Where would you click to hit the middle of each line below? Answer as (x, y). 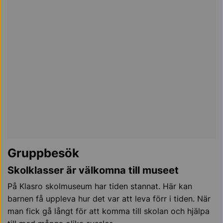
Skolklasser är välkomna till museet (93, 170)
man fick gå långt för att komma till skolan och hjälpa (109, 211)
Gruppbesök (43, 153)
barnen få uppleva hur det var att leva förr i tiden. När (109, 199)
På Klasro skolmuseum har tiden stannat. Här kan (100, 186)
